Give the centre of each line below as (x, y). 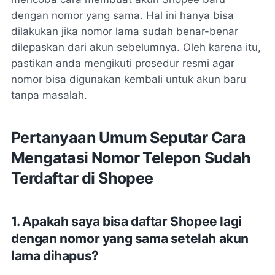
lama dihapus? (55, 256)
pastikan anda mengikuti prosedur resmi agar (123, 64)
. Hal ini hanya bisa (187, 16)
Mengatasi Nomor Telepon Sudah (131, 158)
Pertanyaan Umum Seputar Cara (129, 138)
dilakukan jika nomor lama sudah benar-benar (125, 32)
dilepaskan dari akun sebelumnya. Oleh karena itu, (136, 48)
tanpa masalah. (49, 95)
